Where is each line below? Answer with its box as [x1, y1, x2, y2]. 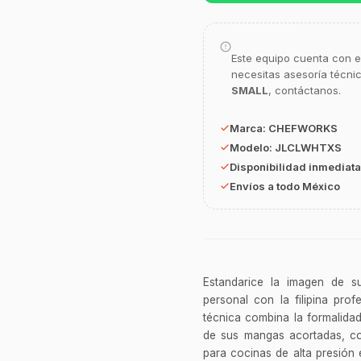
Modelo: [230, 141, 275, 155]
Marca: [230, 122, 268, 135]
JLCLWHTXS [275, 141, 342, 155]
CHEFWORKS [268, 122, 338, 135]
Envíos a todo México [230, 180, 340, 193]
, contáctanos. [268, 84, 341, 98]
